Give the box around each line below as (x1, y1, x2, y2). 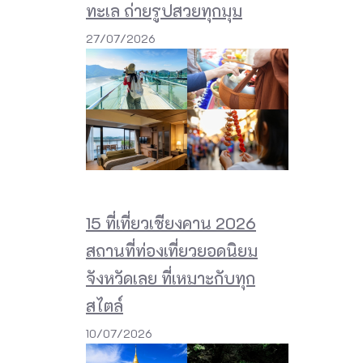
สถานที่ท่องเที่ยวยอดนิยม (86, 239, 258, 261)
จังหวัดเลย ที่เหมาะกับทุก (86, 267, 255, 288)
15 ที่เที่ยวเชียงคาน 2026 (86, 211, 256, 233)
